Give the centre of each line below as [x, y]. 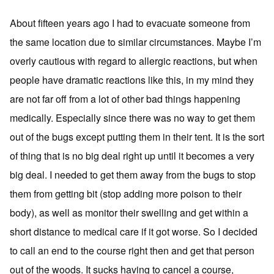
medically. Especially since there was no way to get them [132, 117]
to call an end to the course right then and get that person [132, 250]
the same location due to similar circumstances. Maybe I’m [135, 42]
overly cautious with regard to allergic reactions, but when [134, 61]
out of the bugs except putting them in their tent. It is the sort [137, 136]
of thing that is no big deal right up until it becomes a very [132, 155]
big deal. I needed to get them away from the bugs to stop [133, 174]
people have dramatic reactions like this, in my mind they [132, 80]
